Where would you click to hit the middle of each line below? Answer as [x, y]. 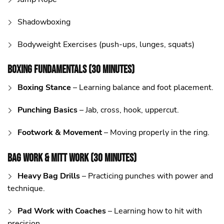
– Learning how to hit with [154, 211]
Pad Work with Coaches [62, 211]
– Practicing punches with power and [146, 176]
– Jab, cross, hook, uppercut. [128, 110]
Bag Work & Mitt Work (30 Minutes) [72, 158]
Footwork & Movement [60, 133]
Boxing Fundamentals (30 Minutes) [71, 70]
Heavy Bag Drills [49, 176]
